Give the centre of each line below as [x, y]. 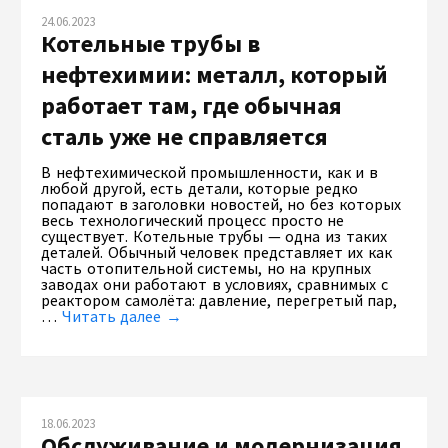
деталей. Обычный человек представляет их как [217, 252]
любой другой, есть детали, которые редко [200, 188]
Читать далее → [121, 316]
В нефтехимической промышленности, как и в [210, 172]
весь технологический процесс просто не [193, 220]
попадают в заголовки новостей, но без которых [221, 204]
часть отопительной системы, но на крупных [206, 268]
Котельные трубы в [150, 44]
